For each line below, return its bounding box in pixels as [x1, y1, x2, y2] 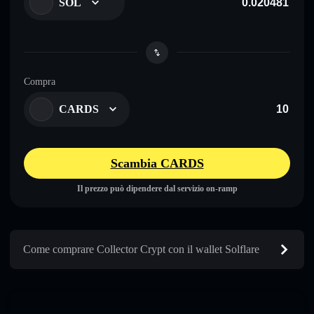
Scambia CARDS [110, 156, 204, 170]
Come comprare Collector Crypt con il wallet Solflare [23, 243, 259, 255]
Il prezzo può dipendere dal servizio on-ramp [76, 183, 238, 193]
